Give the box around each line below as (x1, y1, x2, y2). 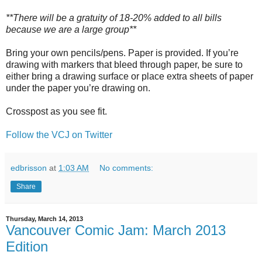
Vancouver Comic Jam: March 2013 (6, 222, 226, 239)
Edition (6, 239, 48, 255)
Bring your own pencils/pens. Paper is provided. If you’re (6, 48, 239, 58)
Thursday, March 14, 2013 (6, 215, 83, 223)
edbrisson (11, 163, 47, 173)
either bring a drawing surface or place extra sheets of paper (6, 71, 253, 82)
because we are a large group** (6, 25, 136, 35)
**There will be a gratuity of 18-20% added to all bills (6, 13, 222, 23)
